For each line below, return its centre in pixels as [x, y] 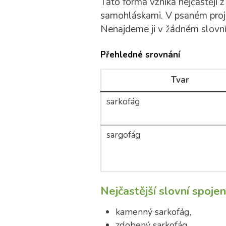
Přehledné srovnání [140, 55]
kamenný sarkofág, [153, 212]
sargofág [123, 135]
